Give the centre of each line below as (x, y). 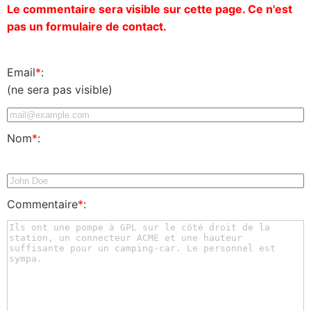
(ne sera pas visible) (60, 89)
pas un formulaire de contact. (87, 26)
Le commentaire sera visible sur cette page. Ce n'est (150, 9)
